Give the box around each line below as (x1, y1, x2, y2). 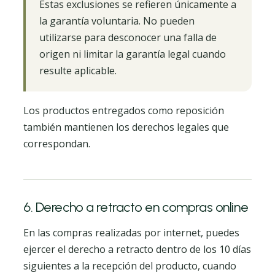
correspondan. (23, 137, 90, 150)
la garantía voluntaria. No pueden (39, 14, 195, 28)
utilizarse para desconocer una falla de (39, 31, 217, 44)
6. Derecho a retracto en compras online (23, 199, 249, 215)
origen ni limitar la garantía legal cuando (39, 47, 226, 61)
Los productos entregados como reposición (23, 104, 224, 117)
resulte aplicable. (39, 64, 117, 77)
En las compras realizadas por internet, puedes (23, 226, 239, 239)
